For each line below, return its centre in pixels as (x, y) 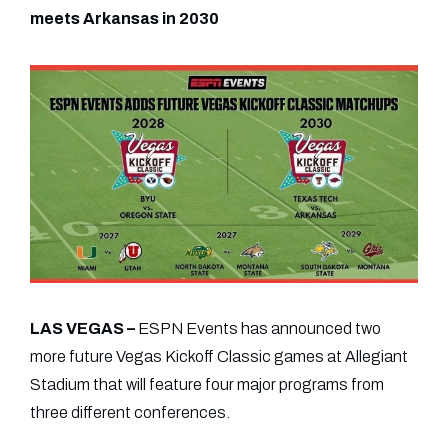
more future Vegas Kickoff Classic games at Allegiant (219, 357)
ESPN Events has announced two (258, 329)
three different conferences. (130, 413)
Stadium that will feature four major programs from (207, 385)
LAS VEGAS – (82, 329)
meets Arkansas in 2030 (124, 18)
